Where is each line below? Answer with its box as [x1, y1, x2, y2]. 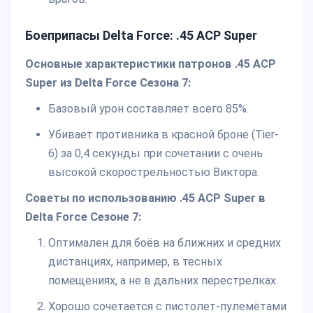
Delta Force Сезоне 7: [25, 210, 141, 224]
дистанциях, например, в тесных [48, 255, 222, 269]
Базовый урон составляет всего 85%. [48, 102, 249, 116]
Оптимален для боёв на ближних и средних [48, 236, 281, 250]
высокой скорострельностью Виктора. [48, 166, 259, 180]
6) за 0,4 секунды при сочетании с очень [48, 147, 263, 161]
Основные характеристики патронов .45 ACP [25, 57, 276, 71]
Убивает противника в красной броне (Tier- [48, 128, 279, 142]
